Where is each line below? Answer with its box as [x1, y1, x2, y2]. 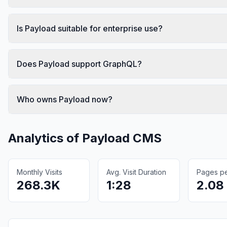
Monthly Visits [17, 167, 62, 176]
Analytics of [8, 130, 82, 145]
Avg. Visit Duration [106, 167, 167, 176]
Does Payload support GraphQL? [17, 58, 142, 69]
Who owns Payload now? [17, 94, 112, 104]
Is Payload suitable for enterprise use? [17, 23, 163, 33]
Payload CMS [82, 130, 162, 145]
